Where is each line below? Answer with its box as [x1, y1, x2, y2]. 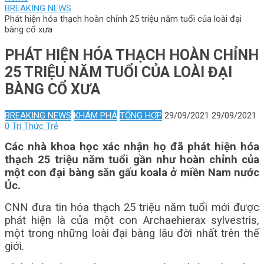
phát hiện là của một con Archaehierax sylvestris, [5, 214, 259, 227]
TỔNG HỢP [120, 110, 162, 121]
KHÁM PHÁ [74, 110, 117, 121]
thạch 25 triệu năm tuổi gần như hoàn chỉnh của [5, 153, 259, 166]
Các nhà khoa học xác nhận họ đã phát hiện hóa [5, 140, 259, 153]
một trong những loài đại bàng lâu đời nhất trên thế [5, 227, 259, 240]
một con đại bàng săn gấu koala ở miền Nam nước [5, 166, 259, 179]
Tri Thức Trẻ [12, 121, 58, 131]
